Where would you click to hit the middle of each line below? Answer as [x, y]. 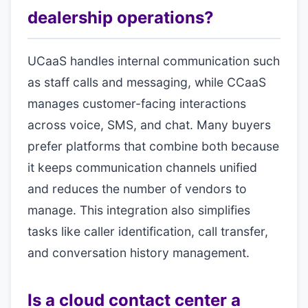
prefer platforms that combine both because [153, 146]
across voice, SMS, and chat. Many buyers [149, 125]
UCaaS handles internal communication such [154, 61]
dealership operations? [121, 18]
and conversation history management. [139, 253]
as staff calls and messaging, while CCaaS [147, 82]
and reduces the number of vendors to [137, 189]
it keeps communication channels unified [142, 167]
